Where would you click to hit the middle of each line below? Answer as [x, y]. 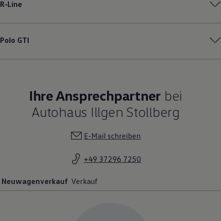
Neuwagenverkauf [35, 181]
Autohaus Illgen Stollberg [106, 111]
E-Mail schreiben [112, 135]
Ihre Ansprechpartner [95, 95]
